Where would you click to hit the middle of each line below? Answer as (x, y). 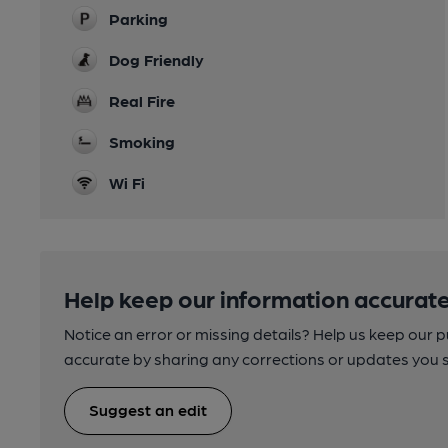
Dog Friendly (156, 59)
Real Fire (142, 100)
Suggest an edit (148, 409)
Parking (138, 18)
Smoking (142, 141)
